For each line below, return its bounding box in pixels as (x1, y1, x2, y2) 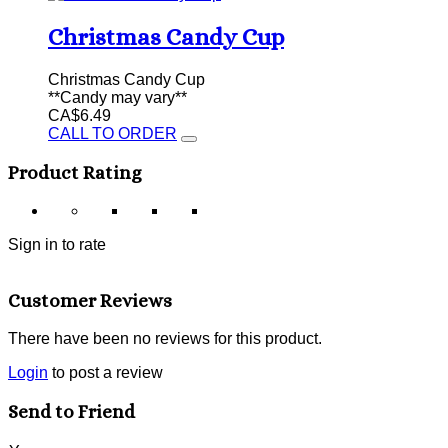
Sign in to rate (8, 235, 106, 253)
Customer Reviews (8, 290, 172, 312)
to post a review (48, 364, 163, 382)
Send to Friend (8, 400, 135, 422)
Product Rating (8, 161, 142, 183)
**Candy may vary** (48, 89, 187, 107)
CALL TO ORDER (48, 125, 177, 143)
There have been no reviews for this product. (8, 330, 322, 348)
